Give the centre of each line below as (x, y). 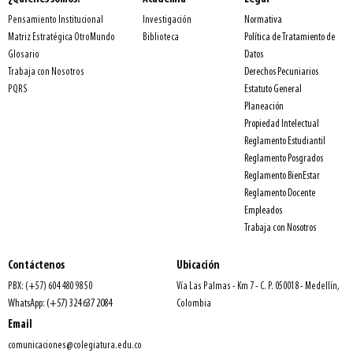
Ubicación (198, 266)
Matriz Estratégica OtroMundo (61, 37)
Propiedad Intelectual (281, 124)
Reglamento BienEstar (282, 176)
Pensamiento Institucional (56, 20)
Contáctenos (36, 266)
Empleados (263, 210)
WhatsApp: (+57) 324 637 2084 (60, 303)
